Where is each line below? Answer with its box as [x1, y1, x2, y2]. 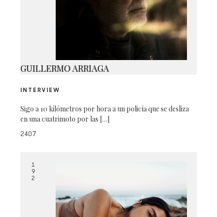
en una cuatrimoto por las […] [20, 114, 110, 124]
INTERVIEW [20, 88, 60, 93]
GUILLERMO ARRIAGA [20, 62, 109, 74]
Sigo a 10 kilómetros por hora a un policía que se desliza [20, 104, 189, 113]
